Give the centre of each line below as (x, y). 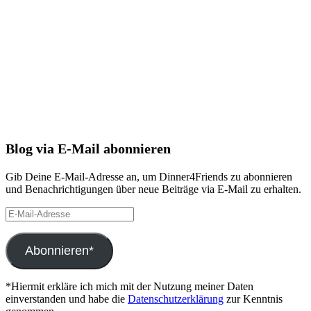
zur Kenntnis (253, 299)
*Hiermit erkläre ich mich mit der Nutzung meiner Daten (129, 286)
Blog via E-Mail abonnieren (88, 148)
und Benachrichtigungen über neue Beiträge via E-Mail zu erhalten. (153, 189)
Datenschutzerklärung (176, 299)
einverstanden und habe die (67, 299)
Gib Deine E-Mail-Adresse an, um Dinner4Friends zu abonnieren (149, 176)
